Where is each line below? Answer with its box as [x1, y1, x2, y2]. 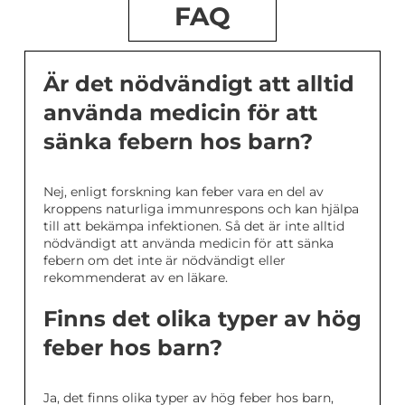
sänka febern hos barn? [43, 127, 313, 155]
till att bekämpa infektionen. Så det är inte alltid [43, 217, 344, 234]
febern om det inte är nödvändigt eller [43, 251, 286, 268]
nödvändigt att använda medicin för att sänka [43, 234, 334, 251]
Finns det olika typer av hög [43, 305, 362, 332]
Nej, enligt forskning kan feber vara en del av [43, 183, 324, 200]
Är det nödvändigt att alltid [43, 70, 354, 97]
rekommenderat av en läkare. [43, 268, 228, 286]
